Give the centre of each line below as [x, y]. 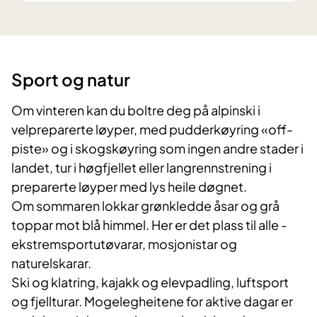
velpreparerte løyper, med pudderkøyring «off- [152, 129]
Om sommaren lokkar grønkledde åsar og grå [145, 206]
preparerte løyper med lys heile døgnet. [129, 187]
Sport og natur [71, 80]
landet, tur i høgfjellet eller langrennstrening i [142, 168]
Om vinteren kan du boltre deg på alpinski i [136, 110]
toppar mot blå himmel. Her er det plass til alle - [149, 225]
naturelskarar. [51, 263]
